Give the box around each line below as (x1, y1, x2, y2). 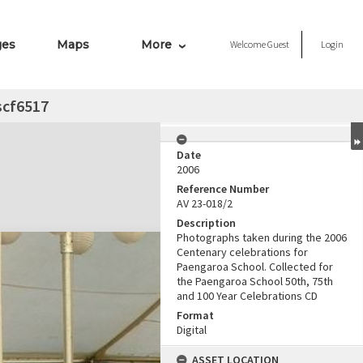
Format (177, 308, 214, 322)
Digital (177, 322, 207, 337)
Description (177, 216, 236, 230)
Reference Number (177, 181, 269, 196)
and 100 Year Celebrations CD (177, 288, 318, 303)
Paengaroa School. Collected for (177, 259, 333, 274)
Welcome (230, 38, 267, 50)
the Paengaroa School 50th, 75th (177, 274, 333, 288)
